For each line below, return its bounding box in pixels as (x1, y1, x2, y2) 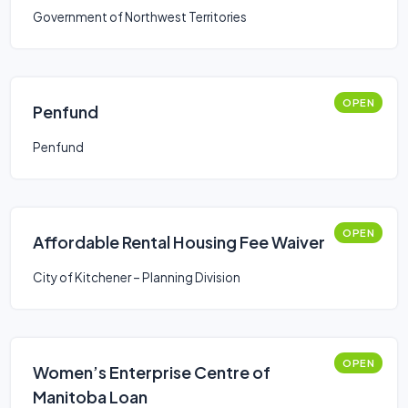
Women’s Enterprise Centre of (33, 362, 270, 382)
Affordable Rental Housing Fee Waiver (33, 231, 325, 252)
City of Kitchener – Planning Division (33, 270, 240, 285)
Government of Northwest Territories (33, 9, 247, 25)
